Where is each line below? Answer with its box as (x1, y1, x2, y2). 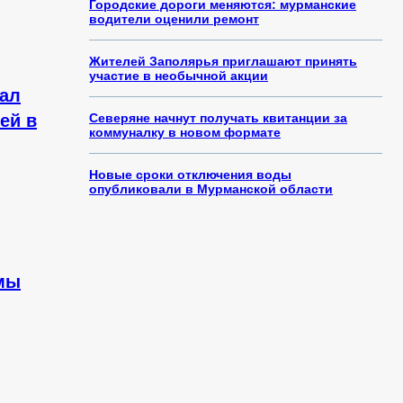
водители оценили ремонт (89, 12, 259, 26)
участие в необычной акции (89, 68, 268, 83)
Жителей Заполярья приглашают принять (89, 54, 357, 68)
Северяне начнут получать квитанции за (89, 111, 347, 125)
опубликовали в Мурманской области (89, 182, 333, 196)
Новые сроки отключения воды (89, 167, 291, 182)
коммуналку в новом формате (89, 125, 281, 139)
